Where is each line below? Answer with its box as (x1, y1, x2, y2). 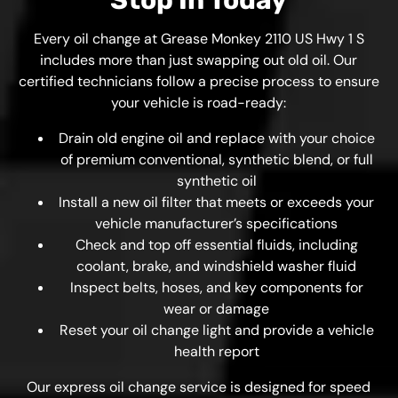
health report (173, 342, 259, 361)
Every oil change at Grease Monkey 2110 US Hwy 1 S (33, 29, 364, 48)
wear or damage (163, 299, 270, 318)
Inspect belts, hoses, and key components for (69, 278, 363, 297)
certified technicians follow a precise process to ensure (18, 72, 379, 91)
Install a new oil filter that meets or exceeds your (59, 193, 375, 211)
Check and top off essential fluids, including (75, 235, 358, 254)
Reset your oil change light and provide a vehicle (59, 321, 374, 339)
